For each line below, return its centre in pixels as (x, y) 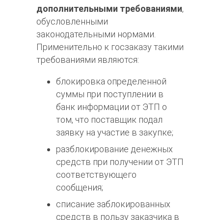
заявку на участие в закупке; (115, 133)
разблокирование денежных (114, 149)
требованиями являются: (88, 60)
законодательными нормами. (96, 34)
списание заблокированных (113, 204)
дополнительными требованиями (109, 9)
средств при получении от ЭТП (120, 162)
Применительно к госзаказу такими (110, 47)
